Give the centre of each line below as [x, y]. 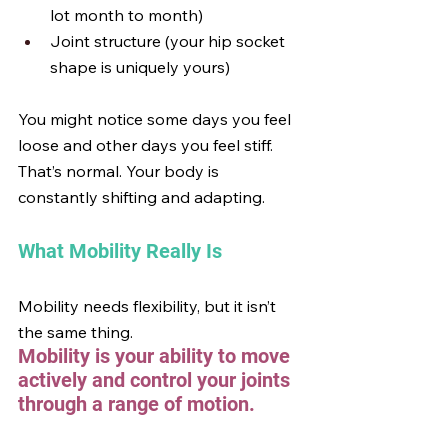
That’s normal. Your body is [120, 171]
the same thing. [75, 332]
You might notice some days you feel [156, 119]
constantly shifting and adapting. [141, 197]
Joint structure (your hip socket [169, 41]
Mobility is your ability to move [156, 356]
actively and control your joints [156, 380]
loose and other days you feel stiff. [147, 145]
